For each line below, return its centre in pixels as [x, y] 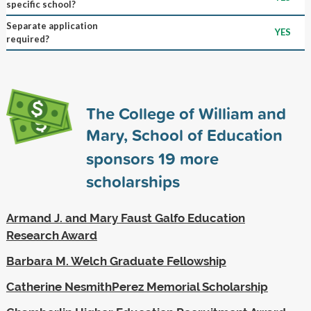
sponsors [122, 158]
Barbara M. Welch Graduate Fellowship [116, 261]
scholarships [133, 181]
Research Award [51, 235]
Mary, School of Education [184, 134]
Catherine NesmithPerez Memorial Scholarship [137, 286]
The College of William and [186, 113]
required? [27, 39]
